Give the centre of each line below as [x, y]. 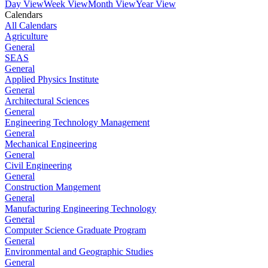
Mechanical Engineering [51, 144]
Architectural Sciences [47, 101]
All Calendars [31, 25]
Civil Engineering [38, 165]
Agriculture [26, 36]
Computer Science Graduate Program [75, 230]
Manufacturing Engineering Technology [80, 208]
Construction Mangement [53, 187]
